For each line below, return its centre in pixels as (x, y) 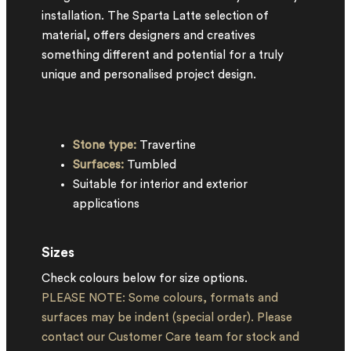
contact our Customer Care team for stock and (170, 337)
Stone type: (105, 145)
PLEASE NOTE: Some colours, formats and (160, 298)
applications (106, 204)
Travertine (169, 145)
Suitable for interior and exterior (160, 185)
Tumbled (150, 165)
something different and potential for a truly (163, 55)
